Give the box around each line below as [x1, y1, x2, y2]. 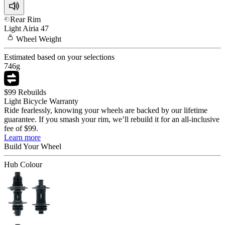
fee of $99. [4, 124, 38, 133]
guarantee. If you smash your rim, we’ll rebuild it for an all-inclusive [4, 115, 219, 124]
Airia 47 [23, 24, 49, 33]
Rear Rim [10, 15, 41, 24]
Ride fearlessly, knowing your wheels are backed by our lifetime [4, 105, 207, 115]
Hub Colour [4, 160, 42, 169]
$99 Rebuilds [4, 87, 46, 96]
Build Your [4, 142, 41, 151]
